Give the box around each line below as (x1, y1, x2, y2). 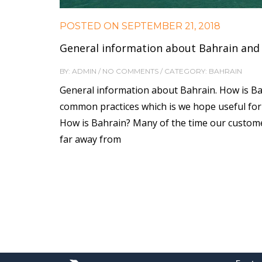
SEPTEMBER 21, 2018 (119, 20, 220, 32)
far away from (60, 132, 121, 146)
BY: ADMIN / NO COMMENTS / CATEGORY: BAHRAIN (60, 66, 242, 75)
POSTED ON (60, 20, 119, 32)
